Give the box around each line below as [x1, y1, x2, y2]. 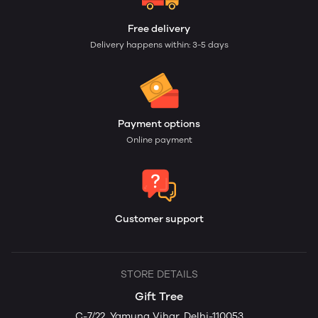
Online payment [126, 135, 192, 145]
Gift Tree [135, 290, 183, 303]
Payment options [118, 118, 200, 130]
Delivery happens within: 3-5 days [89, 40, 229, 50]
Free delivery [128, 23, 190, 35]
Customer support [114, 213, 204, 225]
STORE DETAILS [120, 268, 198, 280]
